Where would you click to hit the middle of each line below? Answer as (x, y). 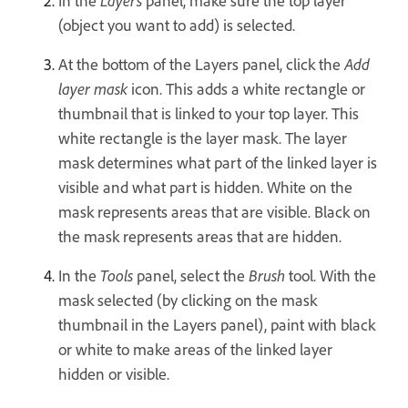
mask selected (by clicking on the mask (188, 300)
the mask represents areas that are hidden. (200, 236)
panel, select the (191, 275)
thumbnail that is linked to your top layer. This (209, 113)
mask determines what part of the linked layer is (218, 163)
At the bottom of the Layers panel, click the (201, 64)
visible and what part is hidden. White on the (205, 187)
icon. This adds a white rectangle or (246, 89)
